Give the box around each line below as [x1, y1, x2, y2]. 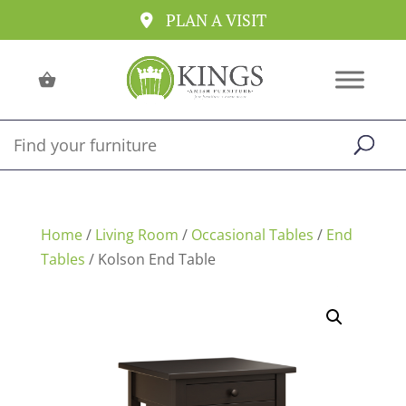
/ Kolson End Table [84, 249, 216, 269]
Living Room [94, 225, 179, 245]
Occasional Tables [190, 225, 314, 245]
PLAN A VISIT [165, 9, 266, 31]
